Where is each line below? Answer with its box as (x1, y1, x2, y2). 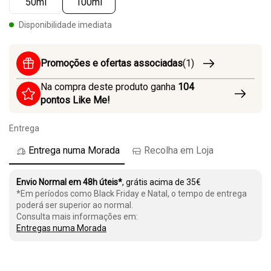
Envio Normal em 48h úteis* (16, 177, 122, 187)
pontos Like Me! (41, 94, 110, 106)
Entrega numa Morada (28, 144, 120, 156)
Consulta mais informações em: (16, 211, 138, 221)
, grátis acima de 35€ (122, 177, 201, 187)
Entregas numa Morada (16, 223, 106, 233)
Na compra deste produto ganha (41, 80, 178, 93)
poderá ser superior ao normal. (16, 200, 133, 210)
